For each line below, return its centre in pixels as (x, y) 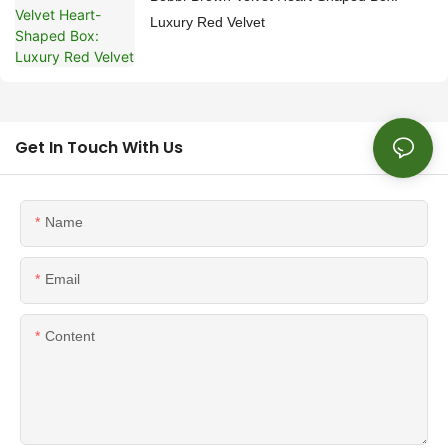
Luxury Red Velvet (207, 21)
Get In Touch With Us (99, 147)
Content (70, 335)
